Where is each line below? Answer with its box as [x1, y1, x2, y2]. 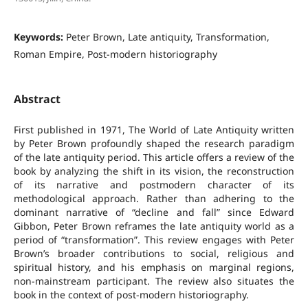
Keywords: [13, 30, 66, 43]
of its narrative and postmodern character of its [13, 178, 295, 192]
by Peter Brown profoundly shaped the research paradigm [13, 137, 295, 151]
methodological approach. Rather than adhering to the [13, 192, 295, 206]
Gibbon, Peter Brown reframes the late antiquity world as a [13, 219, 295, 233]
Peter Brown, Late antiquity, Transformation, [65, 30, 269, 43]
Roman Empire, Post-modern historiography [13, 47, 217, 60]
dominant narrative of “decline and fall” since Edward [13, 206, 295, 219]
